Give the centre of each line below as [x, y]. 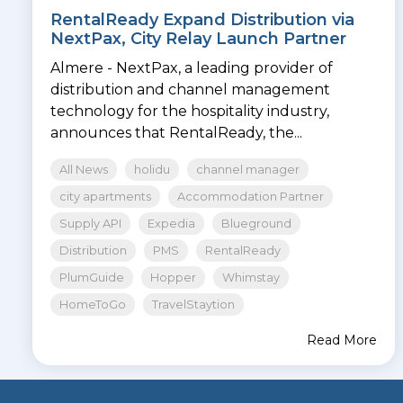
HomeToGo [93, 305]
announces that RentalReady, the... [176, 133]
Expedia [171, 224]
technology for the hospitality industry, [190, 112]
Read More [341, 340]
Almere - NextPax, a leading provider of [192, 68]
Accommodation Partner [251, 197]
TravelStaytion [193, 305]
